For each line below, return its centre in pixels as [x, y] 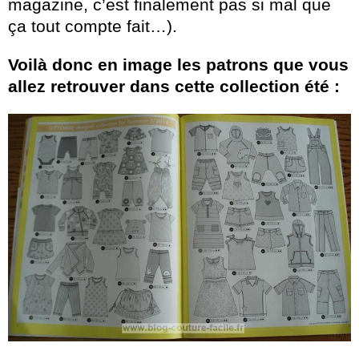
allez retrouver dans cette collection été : [174, 86]
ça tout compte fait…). [93, 26]
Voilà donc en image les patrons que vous [178, 64]
